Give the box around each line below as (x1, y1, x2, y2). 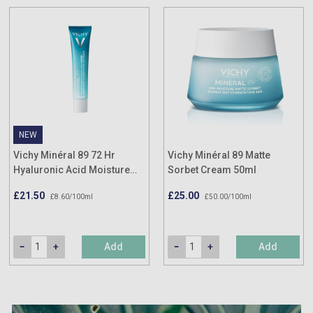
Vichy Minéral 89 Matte (168, 149, 270, 161)
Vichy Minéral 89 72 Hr (13, 149, 115, 161)
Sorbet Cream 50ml (168, 163, 256, 175)
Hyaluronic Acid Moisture (13, 163, 130, 175)
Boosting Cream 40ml (13, 178, 113, 190)
